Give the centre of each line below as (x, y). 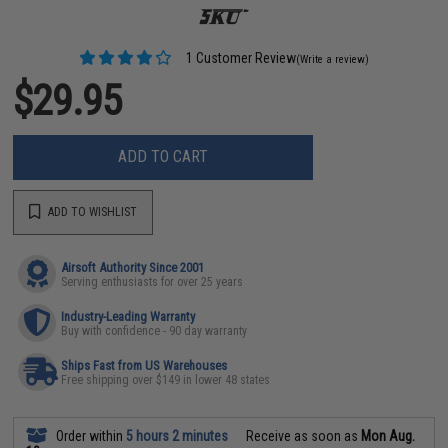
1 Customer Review (240, 57)
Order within (90, 435)
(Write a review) (333, 59)
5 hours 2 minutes (177, 435)
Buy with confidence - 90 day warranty (154, 330)
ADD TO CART (163, 156)
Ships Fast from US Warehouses (144, 365)
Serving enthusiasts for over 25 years (152, 281)
